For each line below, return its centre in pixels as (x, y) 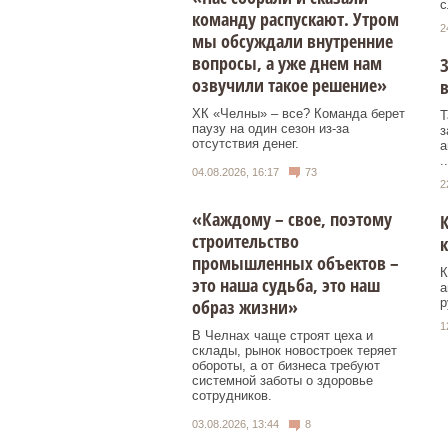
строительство (245, 241)
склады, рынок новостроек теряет (294, 351)
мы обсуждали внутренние (292, 40)
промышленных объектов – (295, 263)
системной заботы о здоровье (282, 381)
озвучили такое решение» (289, 84)
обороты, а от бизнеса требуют (286, 366)
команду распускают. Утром (295, 18)
